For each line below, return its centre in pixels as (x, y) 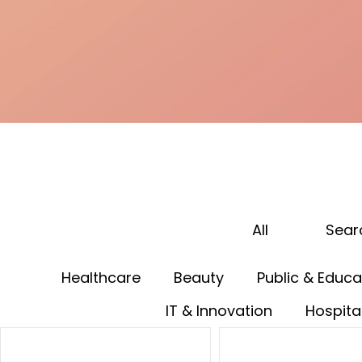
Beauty (199, 277)
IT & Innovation (219, 310)
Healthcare (101, 277)
